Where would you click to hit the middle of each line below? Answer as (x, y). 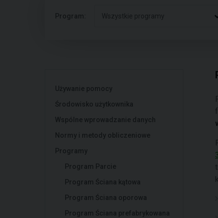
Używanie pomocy (84, 89)
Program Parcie (91, 166)
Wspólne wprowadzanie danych (105, 120)
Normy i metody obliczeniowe (103, 135)
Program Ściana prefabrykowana (117, 213)
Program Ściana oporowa (106, 198)
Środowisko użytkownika (94, 104)
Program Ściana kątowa (103, 182)
